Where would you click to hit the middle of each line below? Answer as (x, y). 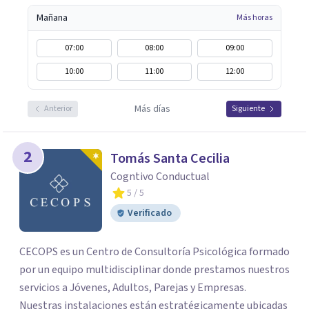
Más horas (255, 18)
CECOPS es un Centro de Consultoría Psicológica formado (154, 252)
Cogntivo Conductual (160, 177)
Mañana (52, 18)
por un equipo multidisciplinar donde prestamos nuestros (91, 270)
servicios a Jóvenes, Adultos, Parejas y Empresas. (41, 288)
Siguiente (248, 109)
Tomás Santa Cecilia (170, 159)
